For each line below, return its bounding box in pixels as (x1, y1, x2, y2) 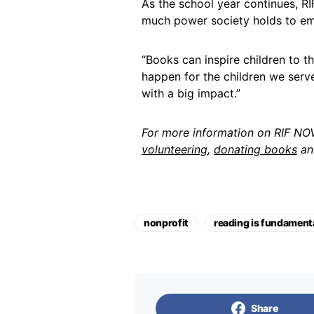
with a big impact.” (142, 86, 240, 100)
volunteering (142, 142, 207, 156)
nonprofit (144, 217, 189, 228)
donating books (214, 142, 297, 156)
